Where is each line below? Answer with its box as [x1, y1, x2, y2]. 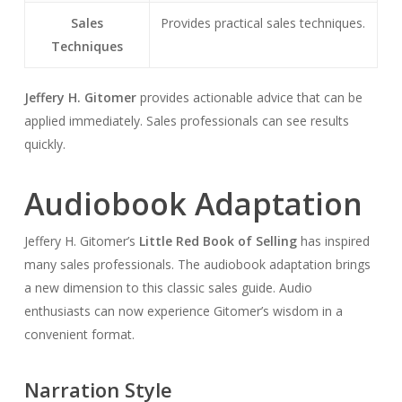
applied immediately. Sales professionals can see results [23, 112, 349, 129]
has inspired [296, 232, 370, 249]
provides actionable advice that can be [135, 89, 363, 106]
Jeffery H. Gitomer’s [23, 232, 139, 249]
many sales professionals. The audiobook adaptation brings [23, 256, 371, 273]
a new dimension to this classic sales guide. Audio [23, 279, 312, 296]
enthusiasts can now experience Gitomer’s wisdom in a [23, 302, 343, 319]
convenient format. [23, 326, 135, 343]
